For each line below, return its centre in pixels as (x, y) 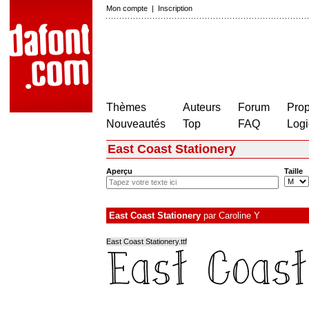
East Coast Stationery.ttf (147, 242)
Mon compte (127, 8)
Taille (293, 171)
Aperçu (119, 171)
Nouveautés (136, 124)
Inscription (175, 8)
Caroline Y (239, 216)
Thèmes (126, 107)
